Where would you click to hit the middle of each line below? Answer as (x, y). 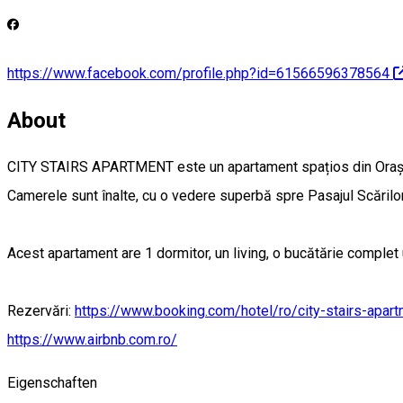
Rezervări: (41, 310)
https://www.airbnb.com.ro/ (92, 339)
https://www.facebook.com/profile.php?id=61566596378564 (198, 73)
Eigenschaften (52, 382)
